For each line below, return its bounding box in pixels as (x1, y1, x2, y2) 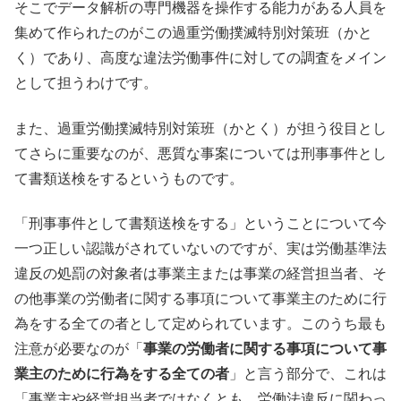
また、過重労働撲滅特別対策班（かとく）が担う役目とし (14, 120, 387, 136)
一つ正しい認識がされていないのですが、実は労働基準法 (14, 241, 387, 257)
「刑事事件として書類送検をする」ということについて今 (14, 216, 387, 232)
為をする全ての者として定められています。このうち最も (14, 316, 387, 332)
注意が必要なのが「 (14, 341, 143, 357)
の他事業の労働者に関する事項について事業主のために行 (14, 291, 387, 307)
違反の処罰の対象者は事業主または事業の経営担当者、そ (14, 266, 387, 282)
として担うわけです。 (14, 75, 158, 91)
